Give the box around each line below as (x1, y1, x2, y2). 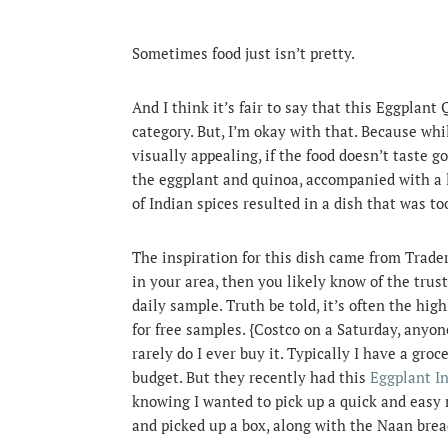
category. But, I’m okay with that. (132, 121, 357, 141)
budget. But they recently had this (132, 367, 370, 387)
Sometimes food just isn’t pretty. (132, 43, 355, 63)
